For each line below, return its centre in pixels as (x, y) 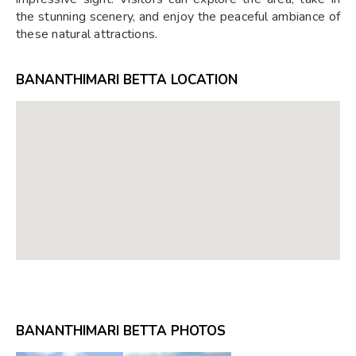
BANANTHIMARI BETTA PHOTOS (121, 331)
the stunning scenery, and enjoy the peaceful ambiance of (178, 16)
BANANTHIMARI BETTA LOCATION (127, 79)
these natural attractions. (87, 34)
